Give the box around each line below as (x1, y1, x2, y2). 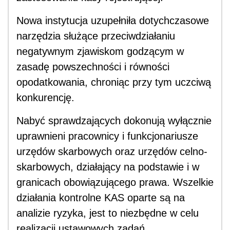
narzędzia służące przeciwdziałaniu (16, 30, 175, 42)
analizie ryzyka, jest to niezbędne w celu (16, 207, 199, 219)
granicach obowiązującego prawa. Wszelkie (16, 177, 214, 188)
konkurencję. (16, 92, 74, 104)
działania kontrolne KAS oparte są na (16, 192, 185, 204)
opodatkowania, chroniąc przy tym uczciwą (16, 76, 211, 88)
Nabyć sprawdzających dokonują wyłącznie (16, 115, 212, 127)
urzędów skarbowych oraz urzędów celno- (16, 146, 207, 158)
